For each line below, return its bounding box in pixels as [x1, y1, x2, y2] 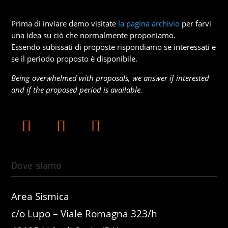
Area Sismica [11, 190, 70, 203]
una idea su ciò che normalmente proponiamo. [11, 30, 176, 40]
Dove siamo [11, 159, 62, 172]
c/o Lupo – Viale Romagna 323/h [11, 207, 158, 220]
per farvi [180, 18, 212, 28]
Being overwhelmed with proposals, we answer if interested [11, 73, 210, 83]
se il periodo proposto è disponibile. [11, 53, 138, 64]
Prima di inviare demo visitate [11, 18, 119, 28]
